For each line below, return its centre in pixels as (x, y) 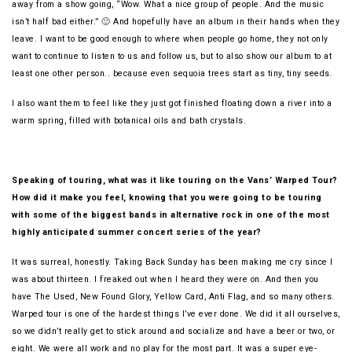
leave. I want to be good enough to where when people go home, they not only (170, 39)
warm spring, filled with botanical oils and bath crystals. (130, 121)
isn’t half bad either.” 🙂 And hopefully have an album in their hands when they (176, 22)
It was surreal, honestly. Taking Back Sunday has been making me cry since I (172, 262)
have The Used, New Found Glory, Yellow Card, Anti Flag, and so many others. (173, 297)
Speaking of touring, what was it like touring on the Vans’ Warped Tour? (175, 181)
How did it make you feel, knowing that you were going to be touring (167, 198)
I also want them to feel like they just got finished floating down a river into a (172, 104)
